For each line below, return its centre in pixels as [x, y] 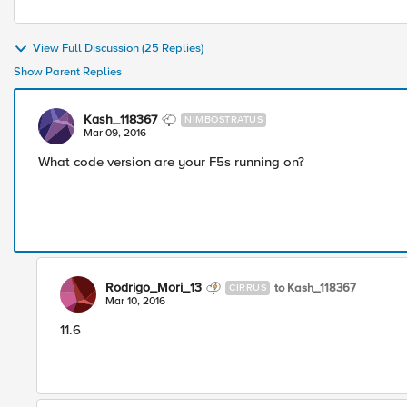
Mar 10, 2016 [135, 301]
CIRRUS [248, 288]
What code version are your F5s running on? [171, 162]
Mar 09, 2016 [115, 133]
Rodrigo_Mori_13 [154, 288]
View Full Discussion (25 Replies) [118, 49]
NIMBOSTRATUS [223, 119]
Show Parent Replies [68, 72]
